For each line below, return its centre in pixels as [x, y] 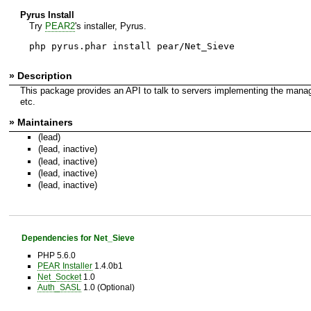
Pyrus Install [47, 15]
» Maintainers [41, 122]
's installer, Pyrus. [110, 26]
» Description [41, 75]
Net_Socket [59, 276]
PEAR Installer [65, 266]
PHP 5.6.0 [56, 255]
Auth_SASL [59, 287]
